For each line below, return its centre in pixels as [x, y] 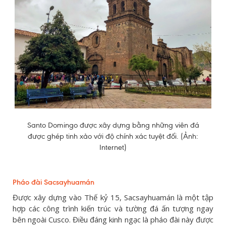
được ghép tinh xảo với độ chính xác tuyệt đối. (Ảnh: [113, 136]
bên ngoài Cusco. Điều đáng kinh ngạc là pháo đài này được [113, 220]
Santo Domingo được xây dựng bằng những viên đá [113, 125]
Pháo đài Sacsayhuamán [53, 182]
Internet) [113, 148]
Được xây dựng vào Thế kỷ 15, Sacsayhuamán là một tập [113, 197]
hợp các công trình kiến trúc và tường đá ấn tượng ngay [113, 209]
